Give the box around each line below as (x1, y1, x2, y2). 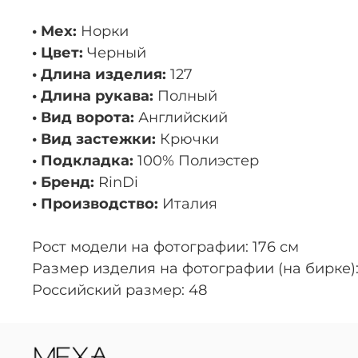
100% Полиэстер (133, 151, 259, 169)
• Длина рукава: (32, 86, 153, 105)
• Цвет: (32, 43, 83, 62)
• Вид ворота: (32, 108, 134, 126)
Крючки (156, 129, 219, 148)
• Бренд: (32, 173, 94, 191)
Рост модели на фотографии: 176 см (32, 237, 299, 256)
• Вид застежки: (32, 129, 156, 148)
